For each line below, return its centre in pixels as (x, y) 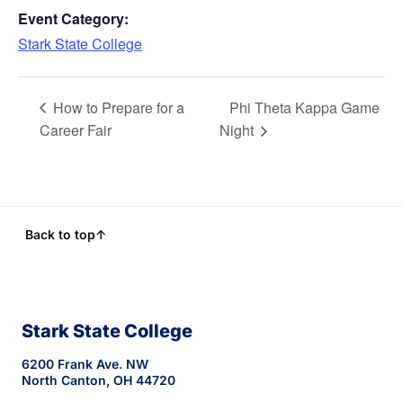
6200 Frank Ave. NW (85, 364)
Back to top (60, 235)
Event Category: (73, 18)
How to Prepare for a (117, 107)
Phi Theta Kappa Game (305, 107)
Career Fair (76, 130)
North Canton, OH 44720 (99, 381)
